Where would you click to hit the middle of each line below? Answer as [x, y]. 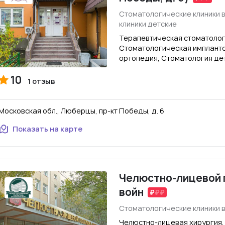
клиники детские [148, 24]
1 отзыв [41, 81]
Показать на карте [47, 129]
